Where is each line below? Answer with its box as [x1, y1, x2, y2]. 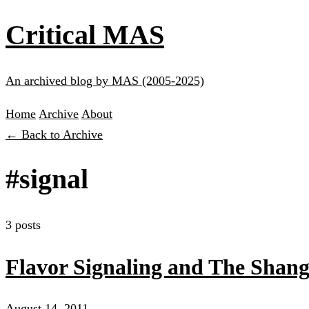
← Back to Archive [6, 127, 103, 141]
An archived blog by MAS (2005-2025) [6, 73, 204, 88]
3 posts [6, 218, 41, 232]
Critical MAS [6, 19, 164, 50]
